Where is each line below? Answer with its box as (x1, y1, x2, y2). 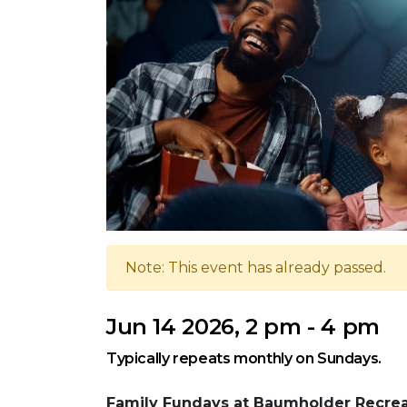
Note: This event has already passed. (125, 259, 386, 277)
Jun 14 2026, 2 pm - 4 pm (106, 313, 380, 341)
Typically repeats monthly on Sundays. (106, 350, 382, 368)
